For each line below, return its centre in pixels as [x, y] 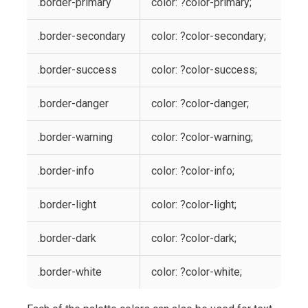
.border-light [67, 205]
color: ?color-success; [204, 70]
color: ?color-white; [197, 272]
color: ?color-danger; [200, 103]
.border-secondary [82, 36]
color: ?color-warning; [202, 137]
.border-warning [75, 137]
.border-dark [67, 238]
